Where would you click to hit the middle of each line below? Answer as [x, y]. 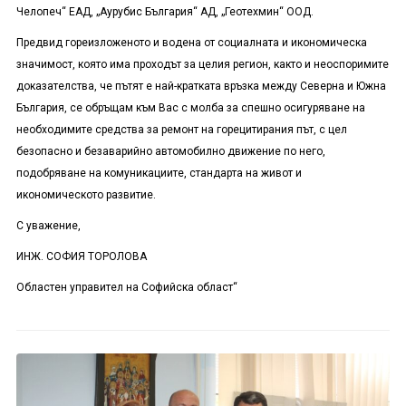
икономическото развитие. [86, 195]
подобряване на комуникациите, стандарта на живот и [159, 174]
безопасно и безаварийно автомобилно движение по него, [170, 152]
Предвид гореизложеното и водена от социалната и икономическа [191, 43]
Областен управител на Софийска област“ [126, 288]
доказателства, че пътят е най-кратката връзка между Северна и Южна [201, 87]
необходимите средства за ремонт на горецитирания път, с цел [181, 130]
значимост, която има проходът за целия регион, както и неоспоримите [202, 65]
